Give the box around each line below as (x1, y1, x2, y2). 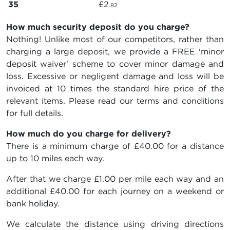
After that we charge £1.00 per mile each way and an (6, 174, 224, 184)
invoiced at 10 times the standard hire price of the (6, 83, 224, 94)
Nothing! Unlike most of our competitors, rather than (6, 34, 224, 45)
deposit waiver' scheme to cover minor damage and (6, 59, 224, 69)
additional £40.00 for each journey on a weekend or (6, 186, 224, 197)
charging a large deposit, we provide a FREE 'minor (6, 46, 224, 57)
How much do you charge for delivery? (6, 128, 171, 139)
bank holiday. (6, 198, 60, 209)
